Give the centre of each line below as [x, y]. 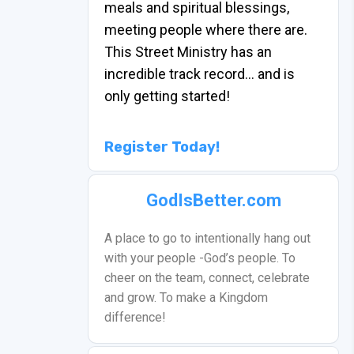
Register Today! [162, 147]
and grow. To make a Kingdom [186, 298]
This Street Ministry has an [188, 52]
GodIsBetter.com [213, 201]
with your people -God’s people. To [200, 258]
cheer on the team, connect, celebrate [207, 278]
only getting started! [167, 96]
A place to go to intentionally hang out [207, 239]
